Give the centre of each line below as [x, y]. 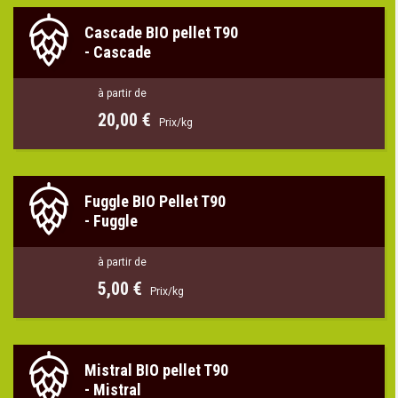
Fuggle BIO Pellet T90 [155, 201]
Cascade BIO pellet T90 [161, 32]
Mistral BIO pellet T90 [156, 370]
